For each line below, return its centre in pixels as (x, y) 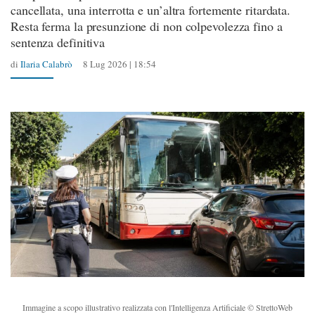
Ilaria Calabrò (46, 64)
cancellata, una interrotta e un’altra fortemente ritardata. (151, 10)
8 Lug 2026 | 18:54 (120, 64)
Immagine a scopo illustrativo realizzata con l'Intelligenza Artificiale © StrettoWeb (157, 307)
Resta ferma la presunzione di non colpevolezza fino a (147, 26)
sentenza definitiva (58, 42)
